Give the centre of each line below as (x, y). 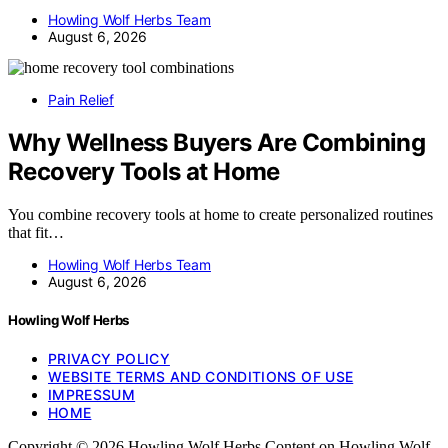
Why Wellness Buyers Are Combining (217, 142)
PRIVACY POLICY (109, 359)
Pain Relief (81, 100)
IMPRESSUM (92, 395)
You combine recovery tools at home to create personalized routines (220, 214)
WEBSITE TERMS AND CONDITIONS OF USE (201, 377)
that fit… (36, 232)
